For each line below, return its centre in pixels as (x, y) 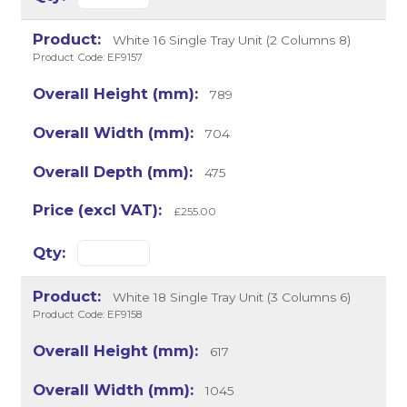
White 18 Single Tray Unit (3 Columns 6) (229, 298)
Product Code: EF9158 (88, 315)
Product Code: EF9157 (88, 57)
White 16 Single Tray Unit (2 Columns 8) (229, 40)
